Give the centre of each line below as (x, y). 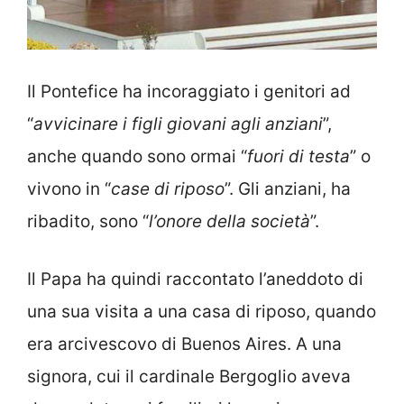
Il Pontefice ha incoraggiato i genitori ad (189, 91)
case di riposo (168, 188)
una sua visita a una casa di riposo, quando (202, 312)
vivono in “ (69, 188)
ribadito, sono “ (88, 221)
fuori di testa (298, 156)
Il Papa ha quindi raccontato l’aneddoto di (195, 280)
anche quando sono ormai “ (137, 156)
